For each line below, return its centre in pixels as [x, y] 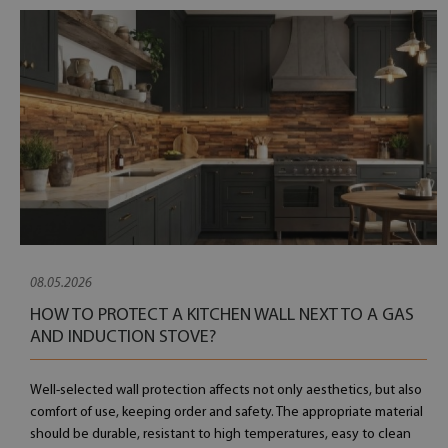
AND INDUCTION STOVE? [123, 337]
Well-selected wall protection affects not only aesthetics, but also [226, 390]
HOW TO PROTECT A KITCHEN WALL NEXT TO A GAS [222, 315]
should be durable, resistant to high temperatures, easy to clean [220, 434]
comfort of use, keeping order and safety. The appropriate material [226, 412]
